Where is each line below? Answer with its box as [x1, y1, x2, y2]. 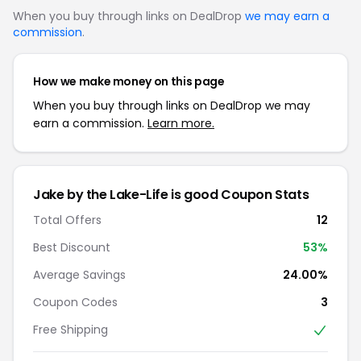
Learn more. [147, 114, 214, 131]
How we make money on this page [33, 73, 225, 89]
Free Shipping [33, 321, 108, 338]
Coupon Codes [33, 293, 118, 310]
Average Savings [33, 266, 126, 283]
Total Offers [33, 211, 102, 228]
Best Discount [33, 239, 110, 255]
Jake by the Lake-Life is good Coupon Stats [33, 185, 309, 204]
